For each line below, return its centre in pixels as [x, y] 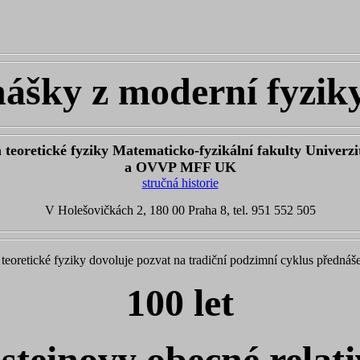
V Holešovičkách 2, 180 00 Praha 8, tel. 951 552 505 [180, 210]
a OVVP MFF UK [180, 167]
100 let [180, 303]
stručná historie [180, 183]
